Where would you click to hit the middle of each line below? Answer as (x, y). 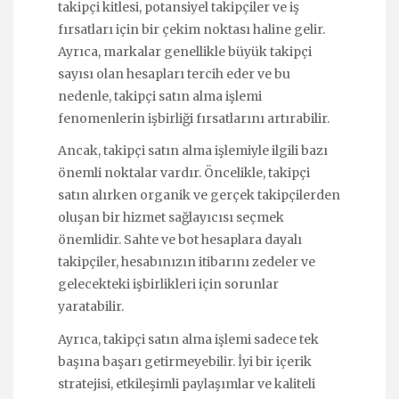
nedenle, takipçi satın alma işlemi (160, 97)
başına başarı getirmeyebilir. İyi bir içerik (185, 361)
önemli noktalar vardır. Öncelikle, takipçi (184, 173)
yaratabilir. (91, 307)
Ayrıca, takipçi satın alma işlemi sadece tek (188, 339)
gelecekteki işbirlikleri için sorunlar (168, 285)
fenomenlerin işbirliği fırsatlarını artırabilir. (194, 119)
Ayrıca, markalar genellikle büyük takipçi (185, 52)
